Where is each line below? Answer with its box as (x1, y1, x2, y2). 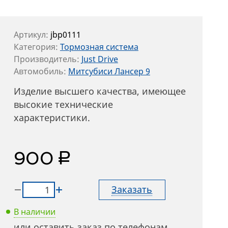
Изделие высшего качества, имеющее (13, 85, 186, 97)
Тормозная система (60, 41, 138, 52)
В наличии (13, 206, 55, 217)
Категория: (13, 41, 60, 52)
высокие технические (13, 98, 113, 110)
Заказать (111, 183, 153, 195)
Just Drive (81, 53, 118, 65)
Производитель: (13, 53, 81, 65)
